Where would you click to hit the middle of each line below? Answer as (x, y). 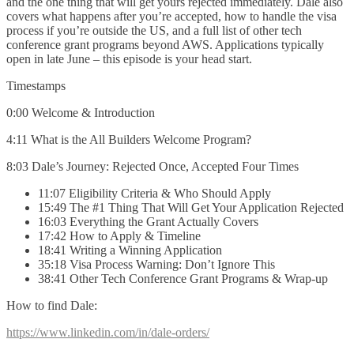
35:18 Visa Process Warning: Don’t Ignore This (156, 264)
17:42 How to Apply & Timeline (119, 235)
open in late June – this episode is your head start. (129, 58)
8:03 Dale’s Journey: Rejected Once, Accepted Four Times (153, 166)
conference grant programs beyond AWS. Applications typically (165, 44)
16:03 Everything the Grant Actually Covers (148, 221)
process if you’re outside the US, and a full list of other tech (154, 30)
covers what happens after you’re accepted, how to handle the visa (171, 16)
